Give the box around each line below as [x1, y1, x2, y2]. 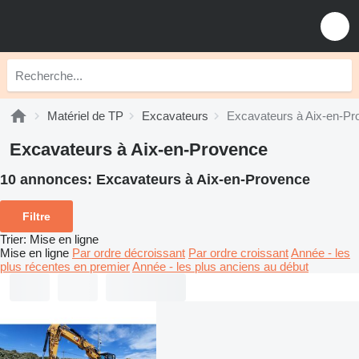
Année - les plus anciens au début [132, 259, 309, 273]
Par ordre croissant [188, 245, 288, 260]
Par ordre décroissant [72, 245, 185, 260]
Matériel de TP [47, 109, 123, 123]
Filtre [22, 209, 50, 223]
